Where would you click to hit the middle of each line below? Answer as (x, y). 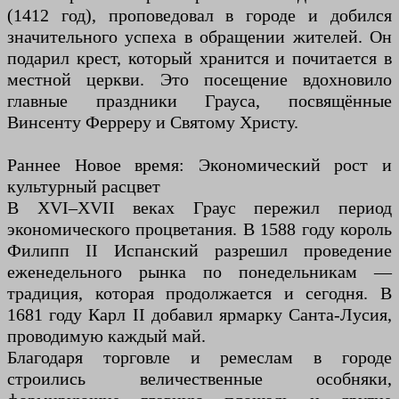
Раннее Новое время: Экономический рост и (199, 164)
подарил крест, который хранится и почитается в (199, 57)
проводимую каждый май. (106, 335)
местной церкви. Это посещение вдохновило (199, 79)
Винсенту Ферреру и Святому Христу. (153, 122)
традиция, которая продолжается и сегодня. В (199, 293)
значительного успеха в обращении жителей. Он (199, 36)
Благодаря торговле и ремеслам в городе (199, 357)
